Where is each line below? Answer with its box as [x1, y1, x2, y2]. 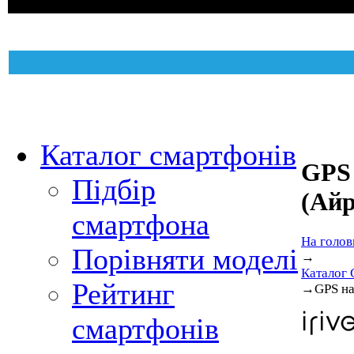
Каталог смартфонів [40, 138, 296, 171]
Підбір [72, 173, 156, 206]
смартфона [72, 208, 209, 241]
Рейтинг [72, 277, 175, 311]
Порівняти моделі [72, 243, 298, 276]
